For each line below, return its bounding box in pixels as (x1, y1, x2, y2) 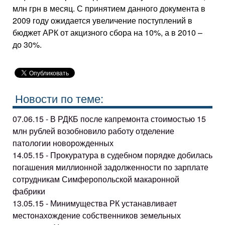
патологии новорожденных (13, 137, 114, 149)
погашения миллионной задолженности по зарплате (13, 161, 208, 173)
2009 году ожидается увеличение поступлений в (13, 15, 192, 26)
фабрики (13, 185, 45, 197)
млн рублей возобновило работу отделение (13, 125, 174, 137)
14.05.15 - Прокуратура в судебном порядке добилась (13, 149, 212, 161)
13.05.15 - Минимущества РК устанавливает (13, 197, 177, 209)
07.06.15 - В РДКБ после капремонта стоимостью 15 (13, 113, 206, 125)
